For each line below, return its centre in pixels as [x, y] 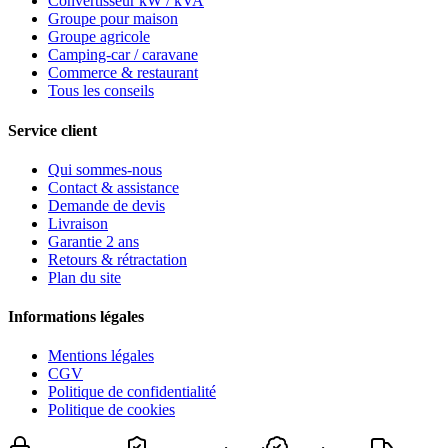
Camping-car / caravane [123, 55]
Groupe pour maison [113, 19]
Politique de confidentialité [132, 392]
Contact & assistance [113, 187]
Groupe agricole [99, 37]
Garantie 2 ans [93, 241]
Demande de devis [106, 205]
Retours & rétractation [117, 259]
